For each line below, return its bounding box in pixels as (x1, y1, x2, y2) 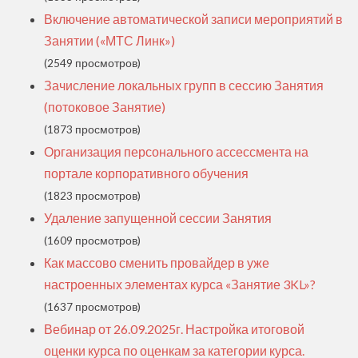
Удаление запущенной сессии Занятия (44, 210, 272, 226)
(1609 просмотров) (44, 234, 141, 248)
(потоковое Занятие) (44, 99, 165, 115)
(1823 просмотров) (44, 189, 141, 203)
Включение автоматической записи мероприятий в (44, 11, 343, 27)
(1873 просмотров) (44, 123, 141, 137)
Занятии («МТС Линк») (44, 33, 175, 49)
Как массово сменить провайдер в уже (44, 255, 269, 271)
